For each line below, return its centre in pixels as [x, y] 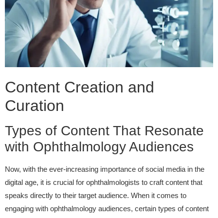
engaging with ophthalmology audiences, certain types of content [107, 209]
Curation [35, 106]
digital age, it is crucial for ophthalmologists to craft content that [104, 182]
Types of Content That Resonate [104, 131]
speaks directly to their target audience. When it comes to [96, 196]
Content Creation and [80, 87]
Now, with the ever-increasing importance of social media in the [105, 169]
